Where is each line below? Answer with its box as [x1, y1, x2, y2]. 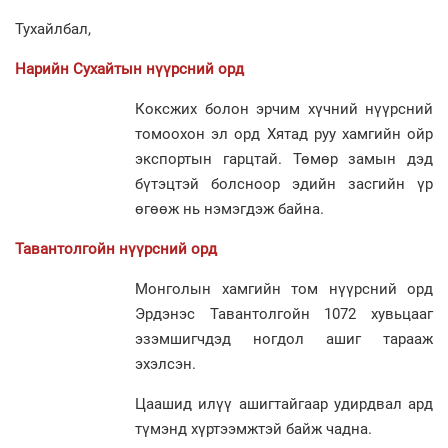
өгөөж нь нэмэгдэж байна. [135, 199, 324, 218]
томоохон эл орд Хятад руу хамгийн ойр [135, 124, 433, 143]
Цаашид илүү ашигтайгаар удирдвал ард [135, 394, 433, 413]
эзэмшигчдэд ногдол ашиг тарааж [135, 329, 433, 348]
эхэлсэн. [135, 354, 196, 373]
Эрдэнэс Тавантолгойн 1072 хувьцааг [135, 304, 433, 323]
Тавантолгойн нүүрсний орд [15, 239, 217, 258]
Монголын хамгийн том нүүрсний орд [135, 279, 433, 298]
